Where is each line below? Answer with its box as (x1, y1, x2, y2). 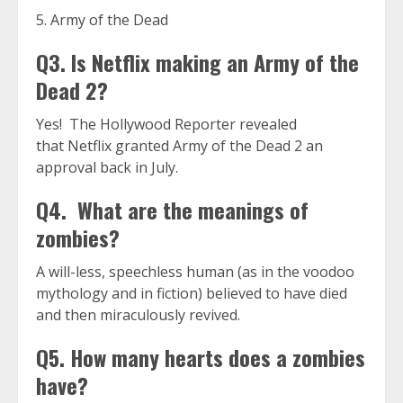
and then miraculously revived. (36, 305, 240, 326)
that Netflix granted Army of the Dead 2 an (36, 136, 323, 157)
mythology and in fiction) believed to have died (36, 283, 347, 304)
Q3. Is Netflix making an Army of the (36, 46, 359, 79)
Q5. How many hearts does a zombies (36, 341, 365, 374)
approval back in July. (36, 157, 178, 178)
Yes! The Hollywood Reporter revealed (36, 114, 297, 135)
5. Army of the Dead (36, 10, 168, 31)
